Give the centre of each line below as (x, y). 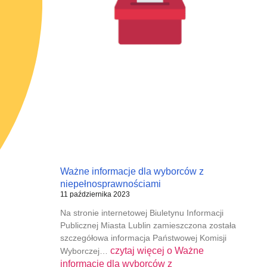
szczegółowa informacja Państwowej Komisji (143, 237)
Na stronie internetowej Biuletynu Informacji (142, 212)
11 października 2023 (95, 194)
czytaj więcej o (141, 250)
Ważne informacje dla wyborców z (132, 171)
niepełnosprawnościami (110, 184)
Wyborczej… (85, 251)
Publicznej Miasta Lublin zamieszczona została (148, 225)
